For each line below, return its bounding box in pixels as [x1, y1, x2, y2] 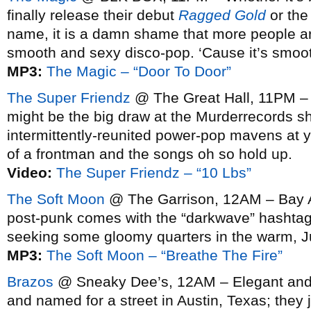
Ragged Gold [178, 7, 266, 23]
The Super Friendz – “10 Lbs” [56, 165, 251, 180]
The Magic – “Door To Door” [47, 63, 231, 79]
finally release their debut [7, 7, 178, 23]
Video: [7, 165, 52, 180]
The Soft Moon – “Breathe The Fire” [47, 247, 283, 263]
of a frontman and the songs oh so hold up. [7, 146, 292, 162]
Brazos [7, 274, 53, 289]
